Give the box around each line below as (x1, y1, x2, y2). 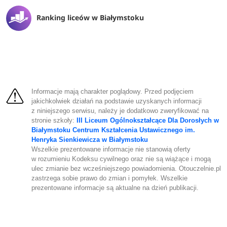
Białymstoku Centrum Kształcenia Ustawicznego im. (31, 126, 195, 134)
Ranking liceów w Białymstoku (36, 12, 144, 22)
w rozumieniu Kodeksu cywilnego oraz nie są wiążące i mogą (31, 155, 211, 163)
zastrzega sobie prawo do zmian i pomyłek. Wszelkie (31, 174, 187, 182)
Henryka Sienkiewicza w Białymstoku (31, 136, 148, 143)
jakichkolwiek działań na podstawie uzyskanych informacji (31, 97, 202, 105)
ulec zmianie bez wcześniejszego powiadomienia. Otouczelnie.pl (31, 165, 221, 172)
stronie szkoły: (31, 117, 77, 124)
